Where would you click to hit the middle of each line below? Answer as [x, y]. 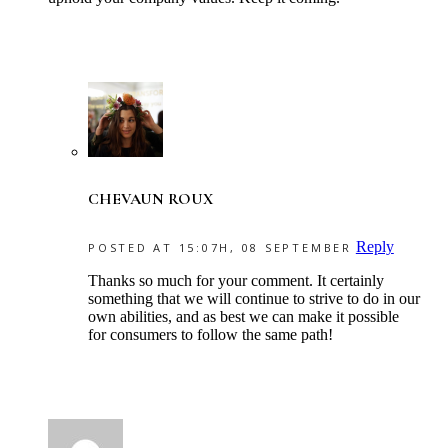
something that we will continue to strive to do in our [254, 298]
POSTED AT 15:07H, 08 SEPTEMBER [220, 247]
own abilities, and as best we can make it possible [243, 316]
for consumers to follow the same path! [210, 334]
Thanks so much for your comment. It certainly [236, 280]
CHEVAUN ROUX [150, 199]
